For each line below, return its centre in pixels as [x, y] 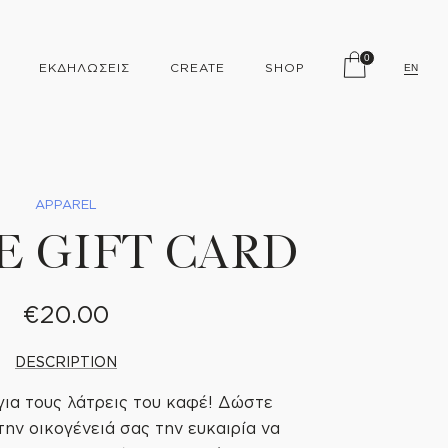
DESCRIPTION [66, 361]
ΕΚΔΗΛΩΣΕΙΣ [84, 67]
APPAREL [66, 204]
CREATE [197, 67]
